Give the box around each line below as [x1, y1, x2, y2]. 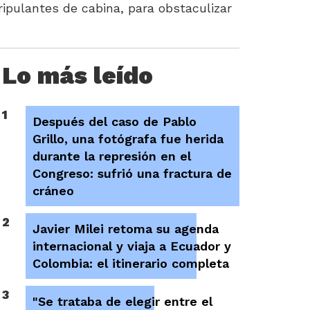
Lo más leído [2, 61, 153, 90]
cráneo [33, 183, 75, 198]
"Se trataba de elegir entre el [33, 294, 213, 309]
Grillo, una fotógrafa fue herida [33, 131, 224, 146]
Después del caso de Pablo [33, 114, 197, 129]
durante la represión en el [33, 149, 192, 163]
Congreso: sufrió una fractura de [33, 166, 232, 181]
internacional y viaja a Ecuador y [33, 239, 232, 253]
